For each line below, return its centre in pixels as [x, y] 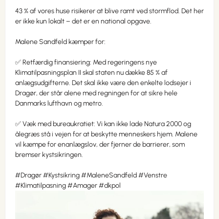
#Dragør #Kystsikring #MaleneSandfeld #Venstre [91, 175]
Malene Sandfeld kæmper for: [60, 42]
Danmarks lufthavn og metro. [59, 104]
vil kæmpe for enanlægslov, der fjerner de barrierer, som [100, 145]
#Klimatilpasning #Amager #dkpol [68, 186]
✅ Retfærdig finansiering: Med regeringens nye [86, 63]
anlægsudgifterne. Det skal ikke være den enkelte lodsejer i [103, 83]
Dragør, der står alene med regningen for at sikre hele [96, 93]
